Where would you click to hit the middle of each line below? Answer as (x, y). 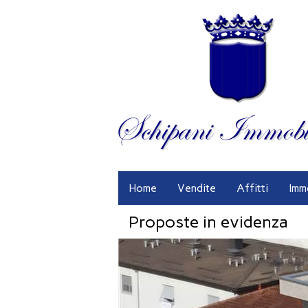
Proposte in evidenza (208, 222)
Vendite (197, 188)
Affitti (252, 188)
